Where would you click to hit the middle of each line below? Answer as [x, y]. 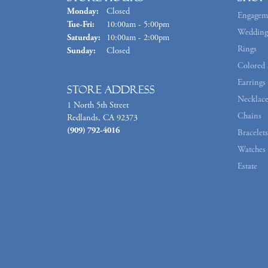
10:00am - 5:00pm [138, 25]
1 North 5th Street [98, 106]
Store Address [111, 90]
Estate [247, 167]
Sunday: [81, 51]
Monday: [83, 12]
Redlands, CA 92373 [102, 118]
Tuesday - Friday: [124, 24]
